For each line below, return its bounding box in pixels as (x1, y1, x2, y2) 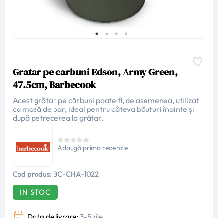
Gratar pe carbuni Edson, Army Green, (13, 65, 178, 79)
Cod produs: (13, 169, 52, 179)
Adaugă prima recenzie (57, 144, 129, 152)
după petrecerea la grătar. (13, 113, 104, 123)
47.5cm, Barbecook (13, 78, 97, 91)
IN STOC (20, 187, 51, 197)
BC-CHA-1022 (53, 169, 99, 179)
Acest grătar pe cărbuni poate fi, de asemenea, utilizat (13, 95, 200, 105)
